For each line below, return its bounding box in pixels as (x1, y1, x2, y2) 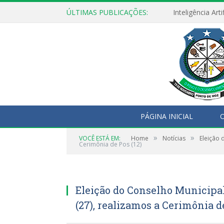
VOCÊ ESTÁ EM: (79, 134, 120, 142)
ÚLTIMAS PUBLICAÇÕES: (66, 7, 148, 17)
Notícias (162, 134, 185, 142)
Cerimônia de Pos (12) (79, 140, 141, 148)
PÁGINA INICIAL (140, 111, 193, 121)
